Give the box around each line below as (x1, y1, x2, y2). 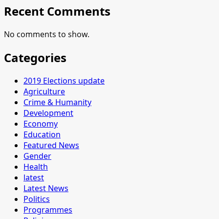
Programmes (23, 204, 72, 215)
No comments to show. (4, 28, 89, 40)
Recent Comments (4, 3, 110, 20)
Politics (23, 193, 50, 204)
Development (23, 107, 73, 118)
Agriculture (23, 86, 65, 97)
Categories (4, 49, 66, 66)
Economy (23, 118, 58, 129)
